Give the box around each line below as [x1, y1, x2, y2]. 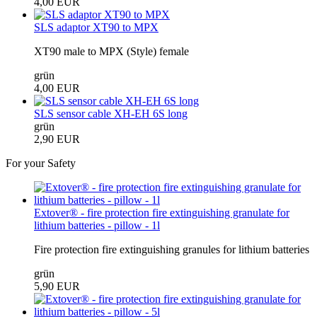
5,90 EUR [34, 279, 80, 292]
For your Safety [6, 156, 76, 169]
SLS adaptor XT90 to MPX [34, 21, 158, 33]
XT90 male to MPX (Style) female [34, 45, 189, 57]
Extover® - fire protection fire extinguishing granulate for [34, 206, 289, 219]
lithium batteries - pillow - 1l [34, 219, 160, 231]
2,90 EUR [34, 132, 80, 145]
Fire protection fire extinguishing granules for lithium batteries [34, 243, 309, 255]
